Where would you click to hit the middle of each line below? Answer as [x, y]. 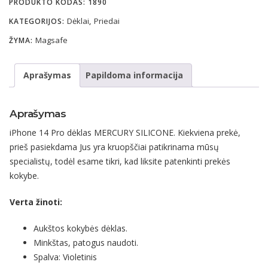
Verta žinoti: [37, 202]
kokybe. [24, 175]
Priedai [107, 21]
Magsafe [51, 40]
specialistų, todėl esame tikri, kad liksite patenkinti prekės [120, 161]
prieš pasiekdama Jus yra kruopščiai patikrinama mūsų [114, 147]
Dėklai [78, 21]
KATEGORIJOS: [38, 21]
